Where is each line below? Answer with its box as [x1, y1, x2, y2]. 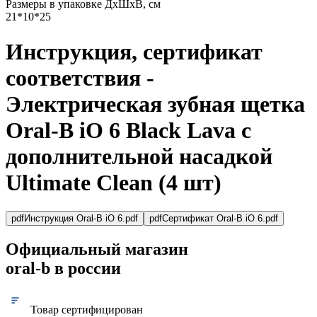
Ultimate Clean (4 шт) [6, 169, 221, 195]
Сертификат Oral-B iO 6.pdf [162, 213, 278, 224]
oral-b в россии [6, 259, 121, 278]
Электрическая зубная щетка [6, 91, 305, 117]
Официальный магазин [6, 240, 188, 259]
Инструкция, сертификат [6, 38, 263, 64]
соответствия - [6, 64, 154, 91]
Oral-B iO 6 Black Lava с [6, 117, 251, 143]
